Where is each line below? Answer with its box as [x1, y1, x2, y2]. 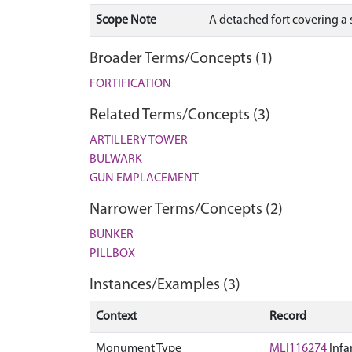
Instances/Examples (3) [90, 277, 240, 293]
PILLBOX [90, 247, 135, 260]
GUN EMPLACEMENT [90, 172, 199, 185]
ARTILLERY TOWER [90, 134, 188, 147]
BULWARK [90, 153, 142, 166]
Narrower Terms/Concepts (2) [90, 202, 283, 218]
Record [269, 310, 306, 323]
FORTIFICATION [90, 78, 171, 90]
